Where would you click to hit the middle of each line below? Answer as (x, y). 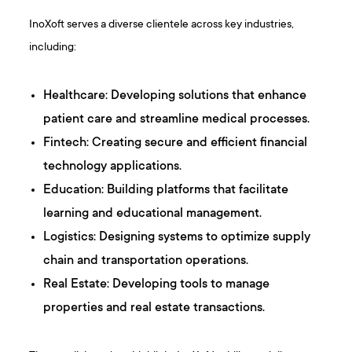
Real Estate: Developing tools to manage (157, 284)
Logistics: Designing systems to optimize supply (177, 237)
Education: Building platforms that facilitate (166, 190)
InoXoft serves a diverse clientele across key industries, (162, 24)
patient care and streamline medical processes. (177, 119)
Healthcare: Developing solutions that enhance (175, 95)
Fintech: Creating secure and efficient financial (176, 143)
